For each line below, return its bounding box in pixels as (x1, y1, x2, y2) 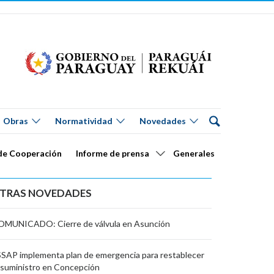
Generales (173, 147, 215, 158)
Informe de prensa (76, 147, 149, 158)
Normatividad (55, 116, 113, 127)
